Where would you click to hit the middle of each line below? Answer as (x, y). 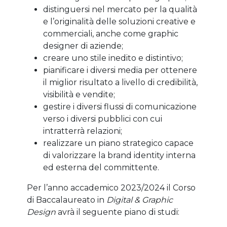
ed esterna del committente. (101, 167)
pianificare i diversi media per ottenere (120, 70)
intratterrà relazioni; (82, 131)
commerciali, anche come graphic (110, 33)
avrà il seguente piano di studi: (117, 212)
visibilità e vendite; (79, 94)
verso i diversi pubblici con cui (102, 119)
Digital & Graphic (139, 200)
